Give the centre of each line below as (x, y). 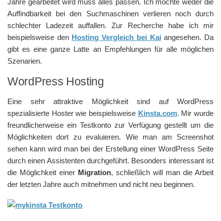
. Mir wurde (195, 113)
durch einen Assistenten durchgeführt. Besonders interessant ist (110, 161)
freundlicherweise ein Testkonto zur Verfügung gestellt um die (110, 125)
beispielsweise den (40, 37)
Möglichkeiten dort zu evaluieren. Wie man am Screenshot (110, 137)
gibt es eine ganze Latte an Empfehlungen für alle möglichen (110, 49)
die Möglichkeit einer (43, 172)
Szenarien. (25, 61)
